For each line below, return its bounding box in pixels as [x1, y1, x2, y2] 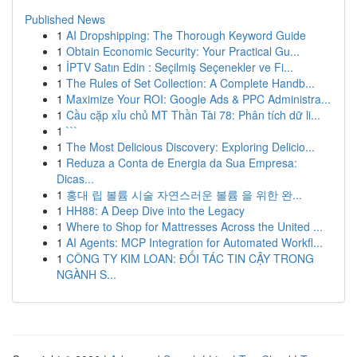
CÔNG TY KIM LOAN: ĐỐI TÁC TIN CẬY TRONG [66, 250, 314, 266]
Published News [25, 11, 105, 27]
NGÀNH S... [57, 266, 116, 282]
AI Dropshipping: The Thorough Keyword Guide [66, 27, 306, 43]
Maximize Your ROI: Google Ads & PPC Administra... [66, 91, 331, 107]
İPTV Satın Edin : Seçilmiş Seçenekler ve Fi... [66, 59, 293, 75]
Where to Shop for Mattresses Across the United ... [66, 218, 323, 234]
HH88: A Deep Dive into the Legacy [66, 202, 245, 218]
